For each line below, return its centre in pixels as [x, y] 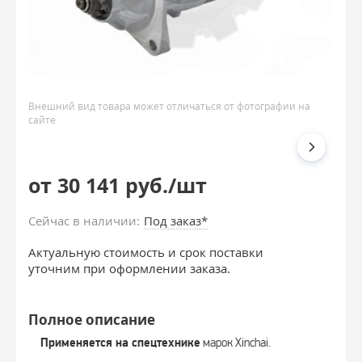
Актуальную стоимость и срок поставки [146, 253]
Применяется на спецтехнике [120, 343]
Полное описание [92, 320]
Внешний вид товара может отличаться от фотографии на [169, 107]
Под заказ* [176, 221]
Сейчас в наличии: [84, 221]
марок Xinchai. [236, 343]
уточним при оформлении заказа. [129, 269]
